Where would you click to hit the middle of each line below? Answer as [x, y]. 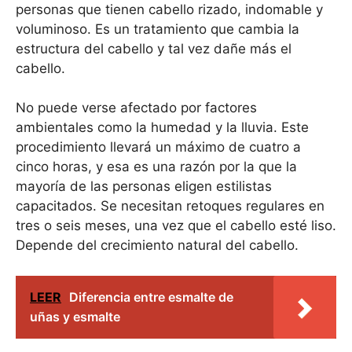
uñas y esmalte [75, 316]
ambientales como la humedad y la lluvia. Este [162, 128]
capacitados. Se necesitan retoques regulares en [170, 206]
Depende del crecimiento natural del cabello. [157, 246]
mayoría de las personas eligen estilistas [144, 187]
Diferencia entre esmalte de [151, 297]
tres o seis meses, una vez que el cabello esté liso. [176, 226]
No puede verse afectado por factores [136, 108]
